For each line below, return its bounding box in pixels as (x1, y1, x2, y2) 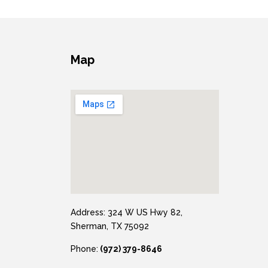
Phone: (71, 243, 98, 254)
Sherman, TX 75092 (71, 221, 149, 232)
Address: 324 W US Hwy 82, (71, 208, 182, 218)
